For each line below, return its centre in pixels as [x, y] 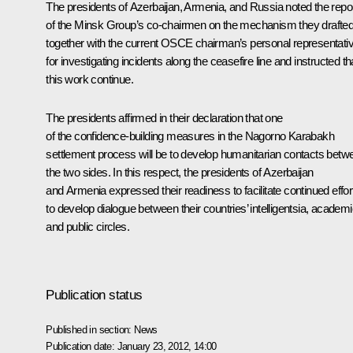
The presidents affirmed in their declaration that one [164, 117]
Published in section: [90, 329]
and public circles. [87, 226]
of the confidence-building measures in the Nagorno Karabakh [190, 136]
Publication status [94, 295]
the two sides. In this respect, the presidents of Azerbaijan [180, 172]
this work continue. [89, 79]
